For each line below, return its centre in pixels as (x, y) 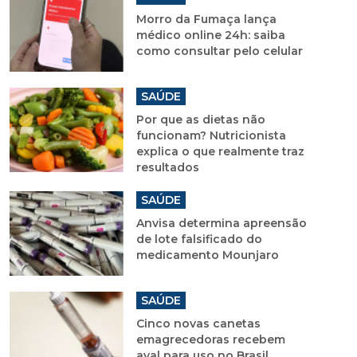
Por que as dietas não (200, 119)
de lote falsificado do (199, 239)
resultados (167, 167)
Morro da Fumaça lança (206, 19)
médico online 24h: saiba (210, 35)
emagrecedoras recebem (210, 339)
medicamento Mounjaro (207, 255)
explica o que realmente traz (220, 151)
